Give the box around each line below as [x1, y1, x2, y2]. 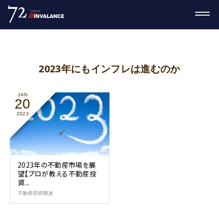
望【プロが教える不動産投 [18, 169, 96, 179]
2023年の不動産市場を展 [18, 160, 96, 170]
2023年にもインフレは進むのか [39, 62, 180, 75]
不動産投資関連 [18, 189, 53, 197]
